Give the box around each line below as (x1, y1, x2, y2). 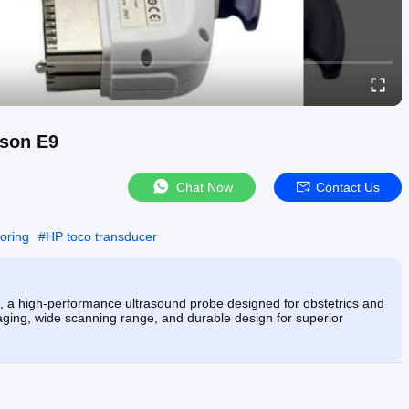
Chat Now (176, 179, 233, 194)
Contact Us (315, 179, 380, 194)
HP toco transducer (46, 228, 157, 244)
